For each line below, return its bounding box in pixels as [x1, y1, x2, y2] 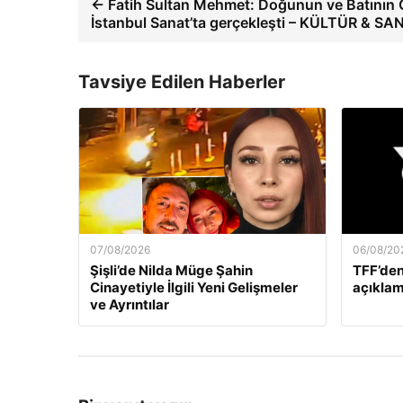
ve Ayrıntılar [90, 296, 169, 313]
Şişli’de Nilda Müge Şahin [90, 262, 253, 279]
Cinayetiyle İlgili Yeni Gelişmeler [90, 279, 298, 296]
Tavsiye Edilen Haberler [78, 71, 285, 93]
